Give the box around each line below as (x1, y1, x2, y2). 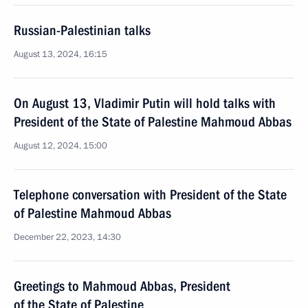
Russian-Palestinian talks (14, 22, 151, 38)
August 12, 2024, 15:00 (14, 140, 107, 152)
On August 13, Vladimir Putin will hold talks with (14, 95, 276, 111)
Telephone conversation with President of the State (14, 186, 287, 203)
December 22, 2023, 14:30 (14, 231, 121, 243)
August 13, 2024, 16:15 (14, 48, 107, 60)
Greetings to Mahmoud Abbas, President (14, 278, 230, 294)
